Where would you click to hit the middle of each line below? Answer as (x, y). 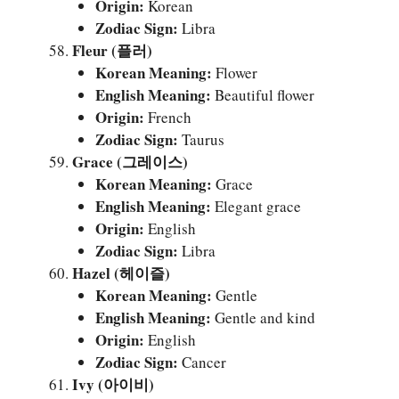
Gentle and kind (263, 317)
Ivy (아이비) (113, 384)
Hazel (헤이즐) (121, 273)
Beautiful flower (262, 94)
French (167, 117)
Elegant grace (256, 206)
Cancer (202, 362)
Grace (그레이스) (130, 161)
